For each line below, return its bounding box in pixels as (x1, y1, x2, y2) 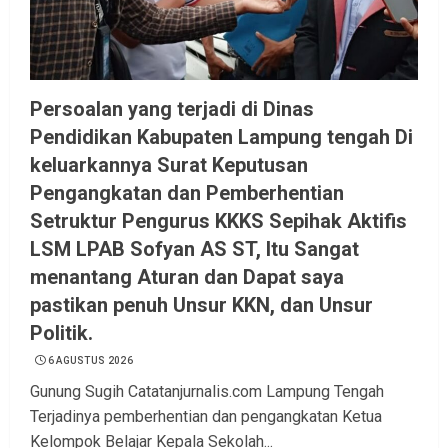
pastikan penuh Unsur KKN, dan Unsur (30, 293, 373, 318)
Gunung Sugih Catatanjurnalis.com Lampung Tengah (30, 382, 384, 402)
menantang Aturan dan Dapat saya (30, 265, 344, 290)
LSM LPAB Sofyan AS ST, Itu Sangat (30, 237, 359, 262)
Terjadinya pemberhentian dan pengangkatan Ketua (30, 407, 382, 427)
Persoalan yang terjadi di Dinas (30, 97, 314, 122)
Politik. (30, 321, 93, 346)
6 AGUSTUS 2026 (47, 355, 133, 367)
